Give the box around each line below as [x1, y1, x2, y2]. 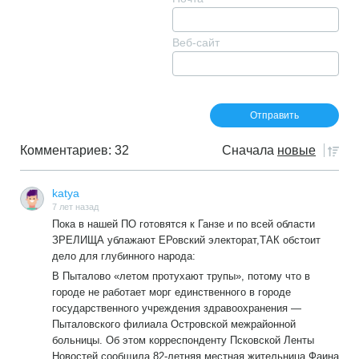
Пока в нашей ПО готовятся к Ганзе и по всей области [52, 217, 315, 230]
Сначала [222, 143, 274, 158]
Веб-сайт [172, 36, 220, 50]
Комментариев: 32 [20, 143, 129, 158]
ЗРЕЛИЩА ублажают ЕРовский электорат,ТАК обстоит [52, 233, 321, 246]
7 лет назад [52, 202, 99, 212]
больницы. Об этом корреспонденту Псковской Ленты [52, 333, 314, 346]
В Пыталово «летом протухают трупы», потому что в [52, 269, 310, 282]
